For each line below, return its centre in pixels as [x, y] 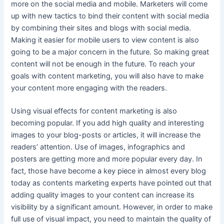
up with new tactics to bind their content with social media [110, 16]
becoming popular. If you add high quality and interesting [108, 123]
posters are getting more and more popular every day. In [107, 159]
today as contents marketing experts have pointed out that [111, 183]
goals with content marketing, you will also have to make [107, 76]
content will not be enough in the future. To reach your [103, 64]
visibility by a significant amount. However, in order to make [112, 207]
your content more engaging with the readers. [89, 88]
